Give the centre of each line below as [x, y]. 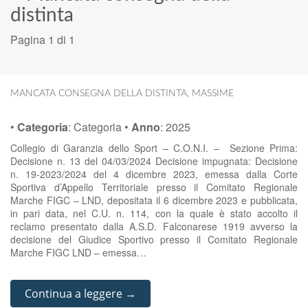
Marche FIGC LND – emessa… [78, 252]
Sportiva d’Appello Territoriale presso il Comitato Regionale [154, 187]
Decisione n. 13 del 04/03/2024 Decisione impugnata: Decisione [154, 161]
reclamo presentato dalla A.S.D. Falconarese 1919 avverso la [154, 226]
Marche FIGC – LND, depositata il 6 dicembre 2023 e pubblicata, [154, 200]
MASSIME [213, 93]
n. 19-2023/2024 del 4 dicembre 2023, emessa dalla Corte [154, 174]
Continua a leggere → [80, 294]
